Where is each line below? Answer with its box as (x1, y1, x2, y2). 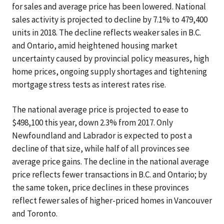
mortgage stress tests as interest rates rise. (12, 79, 166, 90)
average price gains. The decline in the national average (12, 156, 209, 167)
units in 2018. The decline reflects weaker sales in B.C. (12, 27, 201, 38)
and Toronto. (12, 208, 57, 219)
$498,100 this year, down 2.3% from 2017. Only (12, 117, 173, 128)
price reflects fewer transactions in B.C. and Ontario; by (12, 169, 207, 180)
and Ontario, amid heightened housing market (12, 40, 177, 51)
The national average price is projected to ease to (12, 104, 188, 115)
